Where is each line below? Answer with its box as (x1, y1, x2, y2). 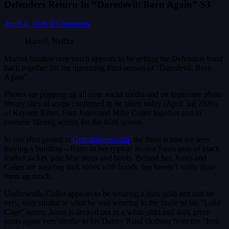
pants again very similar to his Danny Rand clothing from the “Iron (4, 217, 219, 226)
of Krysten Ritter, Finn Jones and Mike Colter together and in (4, 108, 201, 118)
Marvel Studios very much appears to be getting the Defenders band (4, 54, 223, 63)
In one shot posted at (4, 135, 73, 144)
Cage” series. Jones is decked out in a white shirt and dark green (4, 208, 211, 217)
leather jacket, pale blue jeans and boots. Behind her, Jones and (4, 153, 207, 163)
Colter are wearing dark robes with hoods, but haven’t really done (4, 163, 216, 172)
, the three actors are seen (129, 135, 210, 144)
